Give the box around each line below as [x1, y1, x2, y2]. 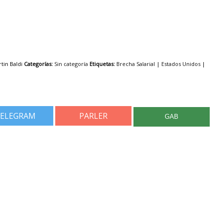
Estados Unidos [161, 60, 200, 67]
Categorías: [24, 60, 53, 67]
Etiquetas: [89, 60, 115, 67]
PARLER [79, 110, 108, 122]
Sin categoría [54, 60, 88, 67]
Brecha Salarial [116, 60, 155, 67]
